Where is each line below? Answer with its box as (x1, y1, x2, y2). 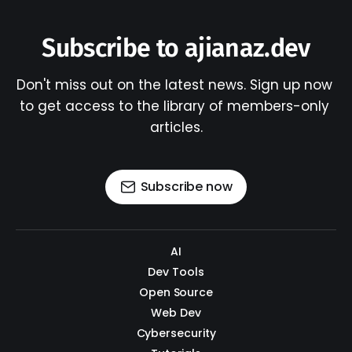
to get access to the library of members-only (19, 97, 333, 116)
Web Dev (151, 305, 201, 321)
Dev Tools (148, 264, 204, 280)
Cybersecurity (136, 325, 216, 342)
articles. (149, 118, 203, 137)
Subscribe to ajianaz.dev (42, 33, 310, 64)
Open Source (138, 284, 214, 301)
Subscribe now (140, 178, 233, 196)
